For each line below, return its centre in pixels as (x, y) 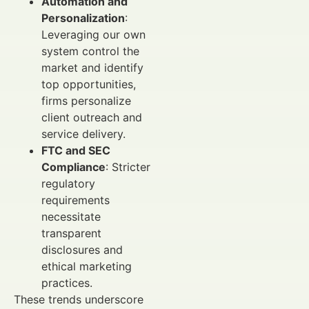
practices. (67, 282)
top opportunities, (89, 84)
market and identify (92, 67)
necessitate (71, 216)
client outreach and (92, 117)
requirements (76, 200)
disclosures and (82, 249)
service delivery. (83, 133)
